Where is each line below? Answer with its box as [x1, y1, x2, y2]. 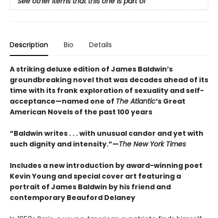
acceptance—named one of [10, 96, 116, 106]
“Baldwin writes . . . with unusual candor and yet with [10, 128, 203, 138]
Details [89, 39, 112, 50]
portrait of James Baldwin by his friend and [10, 182, 171, 192]
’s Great [156, 96, 185, 106]
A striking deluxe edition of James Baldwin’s [10, 64, 173, 74]
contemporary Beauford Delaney [10, 192, 135, 202]
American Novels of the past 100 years [10, 107, 152, 117]
